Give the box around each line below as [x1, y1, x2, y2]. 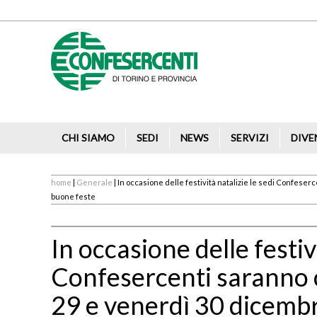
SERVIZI [231, 132, 269, 144]
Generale [76, 178, 113, 187]
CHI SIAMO [62, 132, 115, 144]
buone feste [51, 192, 96, 201]
